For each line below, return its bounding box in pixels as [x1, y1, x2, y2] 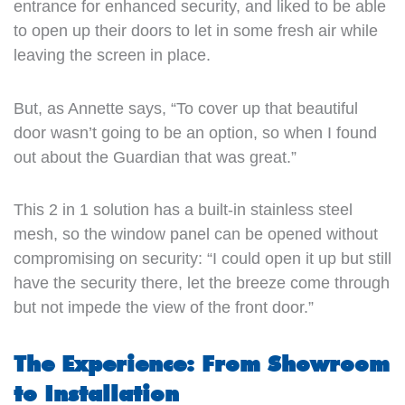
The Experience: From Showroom [13, 350, 390, 377]
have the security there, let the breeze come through [13, 274, 390, 292]
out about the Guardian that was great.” [13, 147, 297, 166]
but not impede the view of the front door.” [13, 298, 314, 316]
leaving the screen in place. [13, 46, 211, 64]
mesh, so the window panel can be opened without [13, 225, 378, 243]
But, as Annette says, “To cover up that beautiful [13, 99, 358, 118]
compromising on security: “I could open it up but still [13, 250, 391, 268]
